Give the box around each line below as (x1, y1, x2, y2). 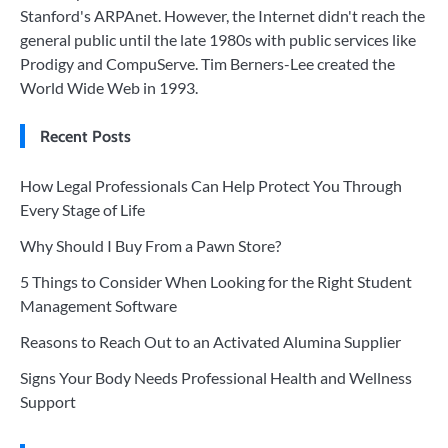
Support (20, 392, 76, 411)
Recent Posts (40, 126, 131, 146)
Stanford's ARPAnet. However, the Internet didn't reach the (20, 6, 425, 25)
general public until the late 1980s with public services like (20, 30, 416, 49)
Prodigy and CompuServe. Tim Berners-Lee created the (20, 54, 395, 73)
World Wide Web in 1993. (20, 78, 198, 97)
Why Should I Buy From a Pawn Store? (20, 236, 281, 255)
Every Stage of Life (20, 200, 145, 219)
